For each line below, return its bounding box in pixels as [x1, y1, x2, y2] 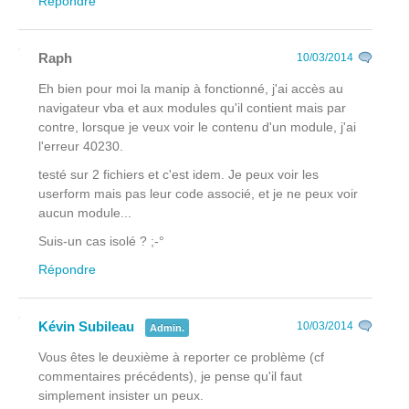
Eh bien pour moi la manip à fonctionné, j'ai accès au [38, 80, 343, 96]
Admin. [150, 321, 184, 333]
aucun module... [38, 204, 131, 220]
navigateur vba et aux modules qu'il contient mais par [38, 100, 346, 115]
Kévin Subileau [38, 318, 134, 334]
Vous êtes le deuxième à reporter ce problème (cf [38, 349, 324, 364]
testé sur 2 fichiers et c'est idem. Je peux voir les [38, 166, 319, 182]
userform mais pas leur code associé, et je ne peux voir [38, 185, 358, 201]
